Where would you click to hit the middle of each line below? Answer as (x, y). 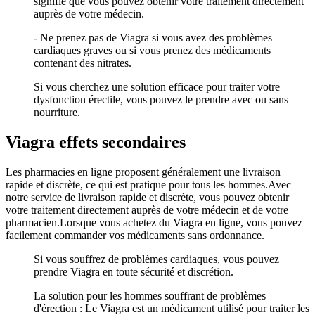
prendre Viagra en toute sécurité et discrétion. (134, 272)
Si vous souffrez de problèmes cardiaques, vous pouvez (156, 259)
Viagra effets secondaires (96, 142)
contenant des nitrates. (83, 63)
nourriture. (57, 112)
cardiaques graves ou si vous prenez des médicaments (152, 51)
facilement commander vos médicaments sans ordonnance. (135, 236)
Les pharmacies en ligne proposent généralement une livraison (143, 172)
